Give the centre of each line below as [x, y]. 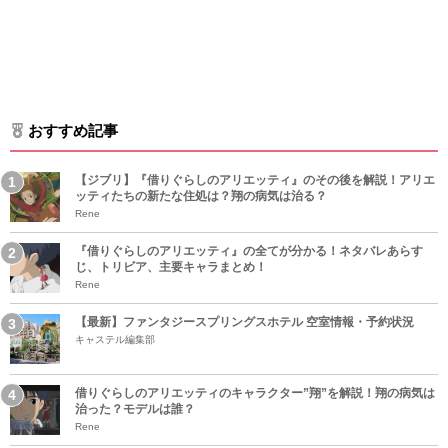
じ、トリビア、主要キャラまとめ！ [171, 267]
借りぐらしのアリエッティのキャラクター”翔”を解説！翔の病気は [255, 393]
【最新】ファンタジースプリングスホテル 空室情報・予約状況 [244, 322]
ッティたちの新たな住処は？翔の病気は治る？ [201, 196]
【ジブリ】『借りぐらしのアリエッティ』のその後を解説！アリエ [255, 180]
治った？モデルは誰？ [135, 409]
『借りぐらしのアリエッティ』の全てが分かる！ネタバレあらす [249, 251]
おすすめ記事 [73, 130]
